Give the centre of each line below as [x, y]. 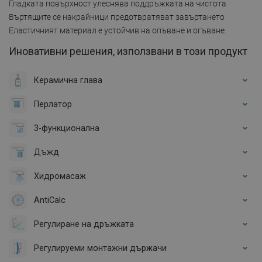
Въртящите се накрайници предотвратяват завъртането [117, 17]
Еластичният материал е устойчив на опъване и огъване [117, 30]
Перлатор [53, 104]
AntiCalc [50, 200]
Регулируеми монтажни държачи [100, 248]
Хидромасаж [60, 176]
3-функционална [67, 128]
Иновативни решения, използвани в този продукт [128, 51]
